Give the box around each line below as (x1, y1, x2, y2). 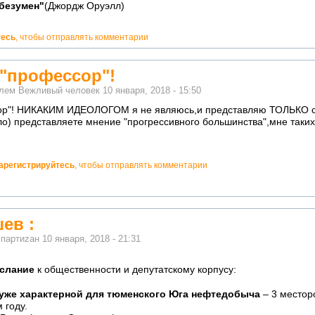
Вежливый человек (18, 86, 100, 96)
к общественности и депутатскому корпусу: (34, 264, 236, 276)
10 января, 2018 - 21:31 (42, 233, 141, 244)
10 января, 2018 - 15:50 (103, 86, 201, 96)
